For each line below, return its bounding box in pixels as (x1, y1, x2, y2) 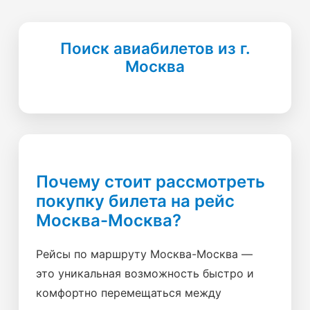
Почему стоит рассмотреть (36, 172, 265, 192)
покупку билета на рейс (36, 191, 235, 211)
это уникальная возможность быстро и (36, 266, 254, 280)
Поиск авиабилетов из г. (60, 39, 250, 57)
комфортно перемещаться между (36, 286, 221, 300)
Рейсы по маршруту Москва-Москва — (36, 247, 253, 261)
